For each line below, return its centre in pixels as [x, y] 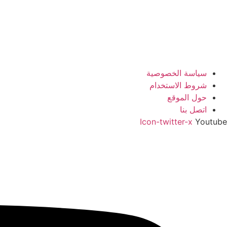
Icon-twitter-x [166, 122]
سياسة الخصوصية [177, 73]
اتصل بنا [193, 109]
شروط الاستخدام [178, 85]
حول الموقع [187, 97]
